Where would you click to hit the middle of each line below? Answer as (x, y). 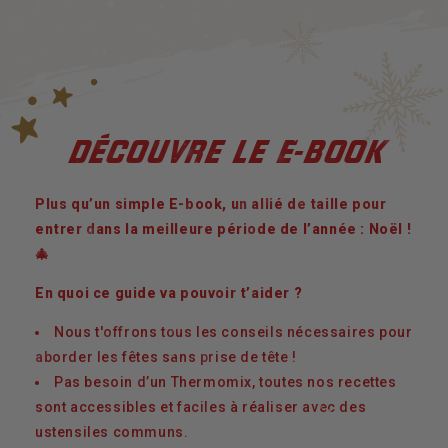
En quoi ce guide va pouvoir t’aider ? (169, 292)
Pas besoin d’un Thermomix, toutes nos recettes (225, 381)
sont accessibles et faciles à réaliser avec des (201, 406)
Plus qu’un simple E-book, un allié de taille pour (211, 203)
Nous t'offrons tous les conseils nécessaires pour (233, 331)
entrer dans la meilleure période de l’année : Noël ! (223, 228)
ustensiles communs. (114, 431)
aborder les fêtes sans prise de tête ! (166, 356)
